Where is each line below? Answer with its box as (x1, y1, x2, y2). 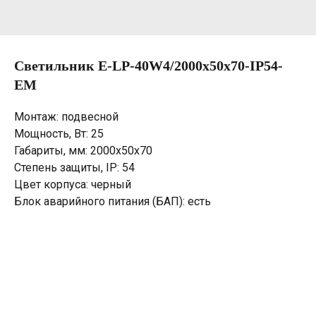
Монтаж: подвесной (14, 110, 119, 123)
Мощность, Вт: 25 (14, 127, 104, 140)
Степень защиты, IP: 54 (14, 161, 135, 174)
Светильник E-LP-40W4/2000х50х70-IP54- (14, 58, 283, 73)
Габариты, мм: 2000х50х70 (14, 144, 152, 157)
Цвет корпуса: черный (14, 178, 131, 191)
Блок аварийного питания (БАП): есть (14, 195, 211, 208)
